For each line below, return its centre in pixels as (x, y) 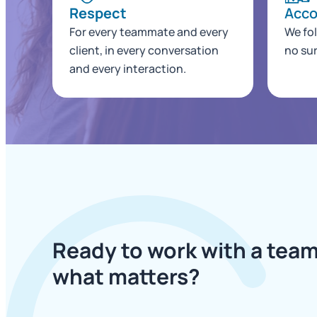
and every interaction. (128, 68)
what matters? (127, 276)
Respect (98, 13)
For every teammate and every (149, 31)
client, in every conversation (144, 50)
